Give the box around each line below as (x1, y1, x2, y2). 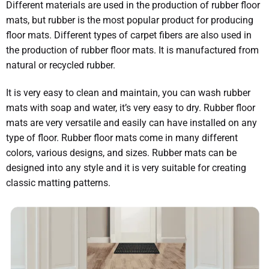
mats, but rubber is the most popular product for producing (6, 14, 253, 26)
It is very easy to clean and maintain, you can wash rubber (6, 87, 250, 99)
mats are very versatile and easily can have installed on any (6, 117, 257, 129)
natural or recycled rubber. (6, 59, 115, 71)
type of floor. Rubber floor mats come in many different (6, 132, 238, 144)
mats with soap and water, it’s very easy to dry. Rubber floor (6, 102, 255, 114)
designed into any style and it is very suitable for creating (6, 162, 246, 174)
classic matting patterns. (6, 177, 110, 189)
